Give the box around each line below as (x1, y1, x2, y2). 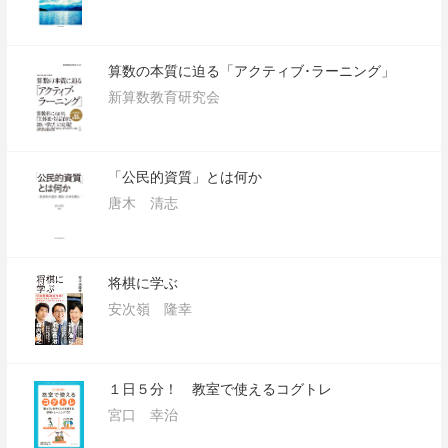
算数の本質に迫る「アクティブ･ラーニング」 (108, 62, 396, 80)
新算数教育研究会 (108, 88, 221, 106)
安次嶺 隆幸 (108, 300, 193, 318)
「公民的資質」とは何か (108, 168, 263, 186)
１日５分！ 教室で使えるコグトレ (108, 380, 333, 398)
